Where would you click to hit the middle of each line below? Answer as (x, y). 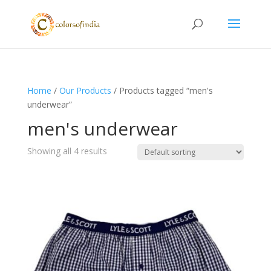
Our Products (85, 90)
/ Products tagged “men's (162, 90)
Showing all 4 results (67, 151)
